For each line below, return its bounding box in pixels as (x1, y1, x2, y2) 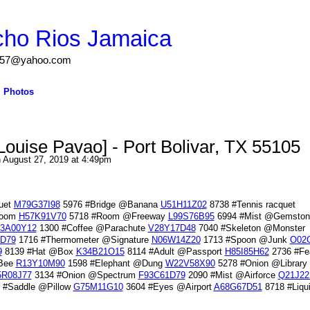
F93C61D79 (138, 270, 185, 281)
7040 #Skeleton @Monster (195, 223, 305, 234)
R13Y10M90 (15, 258, 65, 269)
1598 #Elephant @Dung (64, 258, 165, 269)
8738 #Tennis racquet (206, 199, 295, 210)
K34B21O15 (75, 246, 125, 257)
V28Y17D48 (147, 223, 196, 234)
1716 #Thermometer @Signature (15, 235, 152, 246)
